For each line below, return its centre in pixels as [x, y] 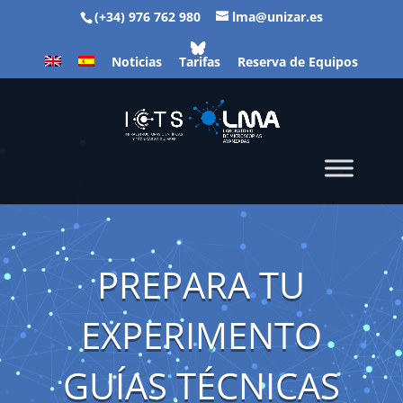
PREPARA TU [201, 285]
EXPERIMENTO [201, 335]
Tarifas [199, 62]
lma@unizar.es [277, 16]
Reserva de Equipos [297, 62]
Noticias [136, 62]
